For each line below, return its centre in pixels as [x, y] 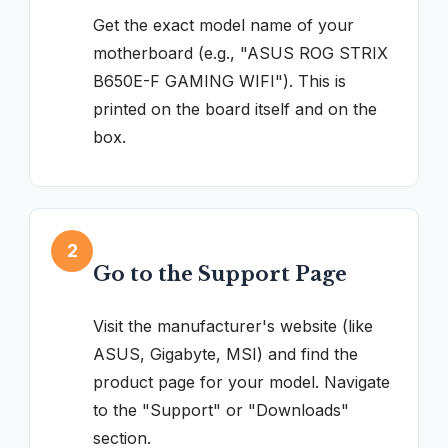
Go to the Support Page [220, 274]
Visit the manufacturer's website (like [233, 326]
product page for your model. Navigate [241, 382]
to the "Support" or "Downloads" [221, 410]
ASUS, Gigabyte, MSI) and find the [225, 354]
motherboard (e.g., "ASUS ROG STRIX [240, 53]
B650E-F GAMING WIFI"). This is [219, 81]
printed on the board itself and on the [235, 109]
